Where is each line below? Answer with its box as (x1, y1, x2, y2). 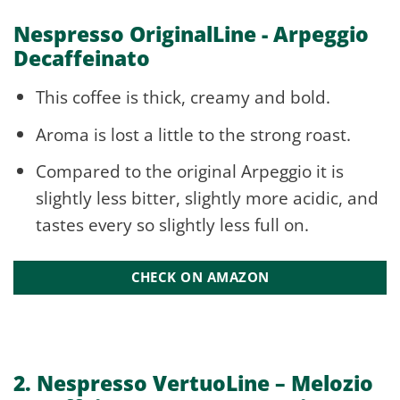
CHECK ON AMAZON (130, 268, 270, 287)
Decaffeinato (13, 44, 150, 73)
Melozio (291, 368, 373, 397)
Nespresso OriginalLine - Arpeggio (13, 20, 369, 49)
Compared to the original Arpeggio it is (35, 159, 344, 184)
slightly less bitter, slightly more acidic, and (35, 186, 379, 211)
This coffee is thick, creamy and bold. (35, 85, 330, 110)
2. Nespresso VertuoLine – (13, 368, 291, 397)
